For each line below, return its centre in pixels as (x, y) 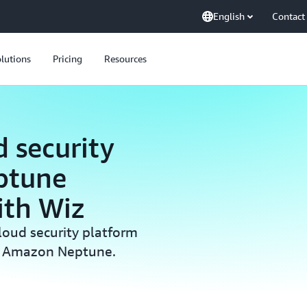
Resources (125, 59)
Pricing (67, 59)
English (229, 16)
